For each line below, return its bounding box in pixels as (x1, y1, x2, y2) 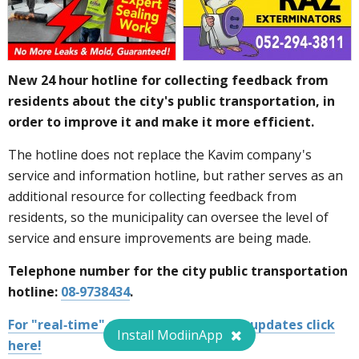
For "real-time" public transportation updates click (8, 317, 335, 333)
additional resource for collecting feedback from (8, 188, 296, 205)
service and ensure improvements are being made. (8, 230, 311, 247)
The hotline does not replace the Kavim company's (8, 147, 312, 163)
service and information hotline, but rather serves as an (8, 167, 343, 184)
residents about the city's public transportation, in (8, 93, 335, 110)
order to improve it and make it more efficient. (8, 114, 314, 131)
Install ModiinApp (117, 327, 223, 343)
